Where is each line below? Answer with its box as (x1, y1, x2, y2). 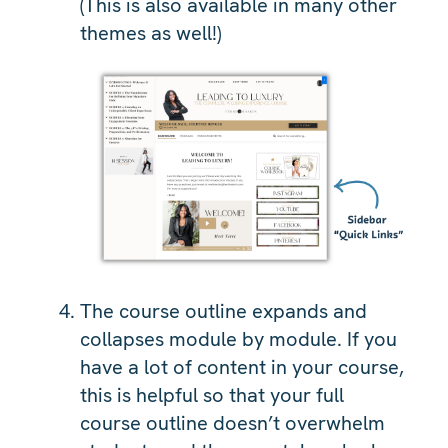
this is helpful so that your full (80, 381, 344, 408)
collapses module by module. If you (80, 325, 397, 352)
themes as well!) (80, 19, 221, 46)
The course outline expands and (80, 297, 367, 324)
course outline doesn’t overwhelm (80, 409, 385, 436)
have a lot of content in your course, (80, 353, 404, 380)
